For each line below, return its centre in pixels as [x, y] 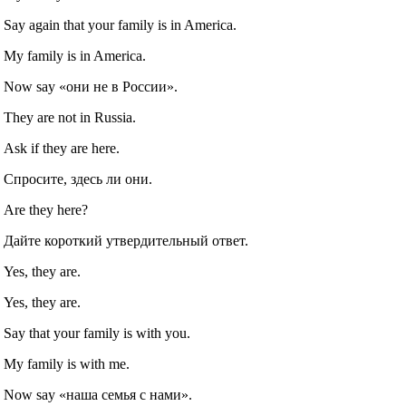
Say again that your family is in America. [121, 25]
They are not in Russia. [70, 118]
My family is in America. [75, 56]
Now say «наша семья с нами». [98, 395]
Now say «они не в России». [91, 87]
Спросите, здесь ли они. [78, 179]
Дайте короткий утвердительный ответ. [126, 241]
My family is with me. [67, 364]
